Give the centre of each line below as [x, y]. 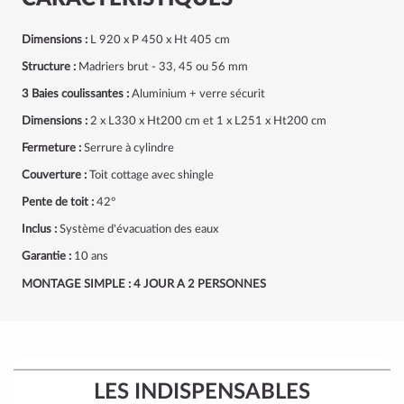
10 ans [90, 257]
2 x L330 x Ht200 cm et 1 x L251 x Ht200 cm [207, 121]
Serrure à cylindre [128, 148]
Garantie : [46, 257]
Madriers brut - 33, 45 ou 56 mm [162, 67]
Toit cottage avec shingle [151, 175]
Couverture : [55, 175]
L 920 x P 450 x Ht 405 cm [159, 40]
